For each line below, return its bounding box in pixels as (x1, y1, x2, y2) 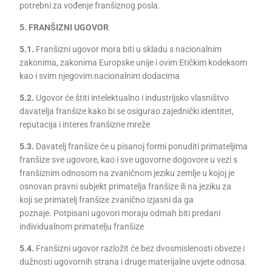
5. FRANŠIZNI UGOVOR (19, 22, 109, 32)
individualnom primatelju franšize (19, 222, 144, 231)
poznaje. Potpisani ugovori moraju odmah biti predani (19, 208, 221, 218)
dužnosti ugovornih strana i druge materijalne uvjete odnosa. (19, 257, 248, 267)
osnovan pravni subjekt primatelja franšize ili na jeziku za (19, 182, 232, 191)
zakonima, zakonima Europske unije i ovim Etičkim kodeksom (19, 58, 248, 67)
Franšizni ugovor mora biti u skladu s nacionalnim (34, 44, 222, 54)
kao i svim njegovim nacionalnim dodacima (19, 71, 180, 81)
